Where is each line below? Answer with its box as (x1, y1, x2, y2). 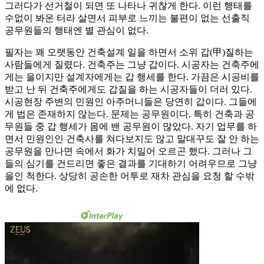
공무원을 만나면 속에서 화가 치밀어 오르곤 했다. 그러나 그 (5, 146, 252, 157)
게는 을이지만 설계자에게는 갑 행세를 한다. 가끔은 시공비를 (5, 72, 259, 82)
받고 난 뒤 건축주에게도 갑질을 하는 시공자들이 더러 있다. (5, 84, 252, 95)
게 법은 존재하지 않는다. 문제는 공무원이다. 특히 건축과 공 (5, 109, 255, 120)
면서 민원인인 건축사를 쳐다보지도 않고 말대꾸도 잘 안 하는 (5, 134, 259, 144)
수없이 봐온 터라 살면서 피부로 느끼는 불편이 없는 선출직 (5, 13, 250, 24)
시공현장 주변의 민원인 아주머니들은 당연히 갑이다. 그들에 (5, 97, 257, 107)
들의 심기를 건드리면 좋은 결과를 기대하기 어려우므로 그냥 (5, 159, 257, 169)
